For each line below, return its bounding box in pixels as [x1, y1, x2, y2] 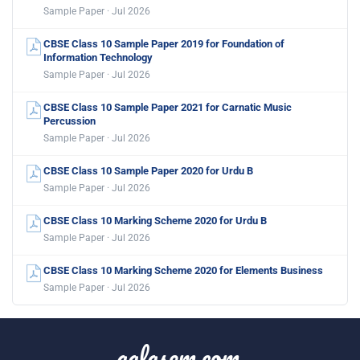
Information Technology [43, 51, 153, 64]
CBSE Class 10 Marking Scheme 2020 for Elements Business [43, 264, 323, 277]
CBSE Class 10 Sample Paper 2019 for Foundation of [43, 38, 284, 51]
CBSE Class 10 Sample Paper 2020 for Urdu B [43, 165, 253, 178]
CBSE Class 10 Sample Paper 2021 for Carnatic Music [43, 101, 292, 114]
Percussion [43, 115, 96, 128]
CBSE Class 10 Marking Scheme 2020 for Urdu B [43, 215, 267, 227]
